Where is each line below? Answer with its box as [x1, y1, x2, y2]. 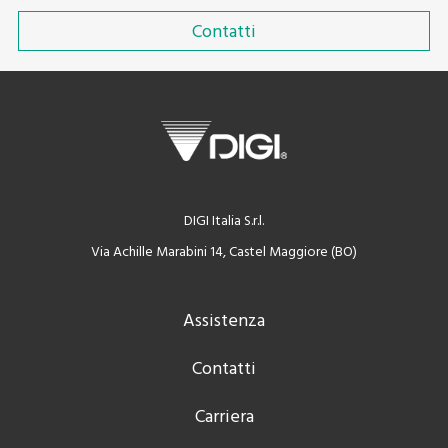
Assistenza [183, 307, 265, 337]
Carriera [194, 403, 254, 433]
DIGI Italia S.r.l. [184, 210, 264, 234]
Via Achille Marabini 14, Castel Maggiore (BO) [91, 241, 357, 265]
